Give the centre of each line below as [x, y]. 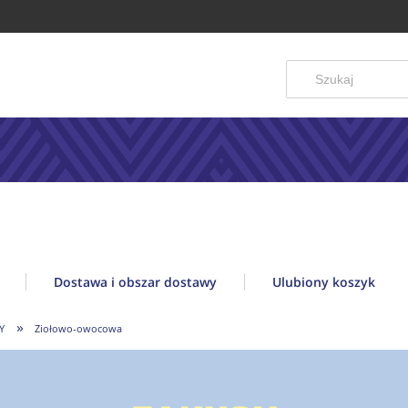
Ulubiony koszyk [324, 282]
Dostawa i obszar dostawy [135, 282]
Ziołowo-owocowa [79, 328]
